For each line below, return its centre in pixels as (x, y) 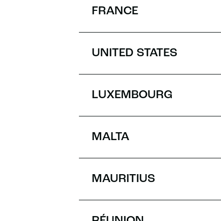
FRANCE (115, 11)
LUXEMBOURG (132, 95)
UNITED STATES (135, 53)
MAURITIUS (124, 179)
